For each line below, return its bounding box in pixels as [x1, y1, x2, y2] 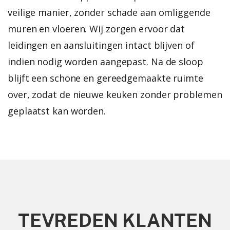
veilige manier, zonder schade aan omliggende [8, 6, 210, 18]
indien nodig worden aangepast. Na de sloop [8, 55, 203, 68]
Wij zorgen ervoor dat [89, 22, 185, 35]
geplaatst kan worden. [8, 104, 106, 117]
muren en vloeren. [8, 22, 90, 35]
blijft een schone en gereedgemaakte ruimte [8, 71, 203, 84]
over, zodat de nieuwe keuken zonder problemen [8, 88, 222, 101]
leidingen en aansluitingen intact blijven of [8, 39, 195, 51]
